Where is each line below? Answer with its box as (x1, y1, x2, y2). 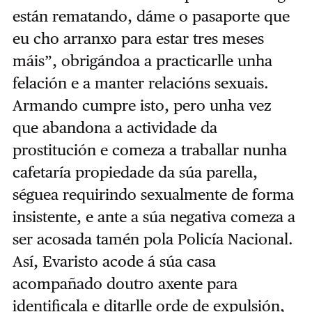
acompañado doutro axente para (12, 274, 237, 293)
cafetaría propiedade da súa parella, (12, 163, 258, 182)
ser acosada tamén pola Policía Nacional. (12, 230, 293, 249)
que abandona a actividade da (12, 118, 217, 137)
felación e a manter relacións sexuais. (12, 74, 269, 93)
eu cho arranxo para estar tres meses (12, 29, 264, 48)
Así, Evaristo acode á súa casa (12, 252, 216, 271)
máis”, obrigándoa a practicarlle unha (12, 52, 272, 70)
